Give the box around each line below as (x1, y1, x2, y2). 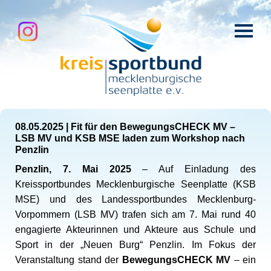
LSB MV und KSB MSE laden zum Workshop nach (15, 133, 245, 143)
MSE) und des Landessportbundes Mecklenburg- (15, 194, 256, 204)
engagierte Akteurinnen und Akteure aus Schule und (15, 224, 256, 235)
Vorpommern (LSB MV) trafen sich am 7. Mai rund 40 (15, 209, 256, 220)
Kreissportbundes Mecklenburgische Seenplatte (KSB (15, 179, 256, 189)
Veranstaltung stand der (15, 255, 122, 265)
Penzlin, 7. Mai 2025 (15, 164, 131, 174)
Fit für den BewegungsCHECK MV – (71, 122, 235, 132)
